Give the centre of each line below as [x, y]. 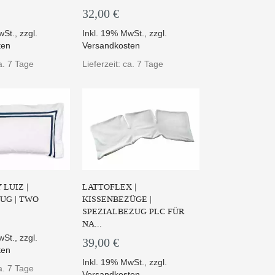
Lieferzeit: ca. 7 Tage [122, 64]
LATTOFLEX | [109, 187]
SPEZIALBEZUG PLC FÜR [133, 212]
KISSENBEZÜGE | [117, 199]
